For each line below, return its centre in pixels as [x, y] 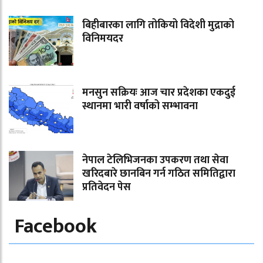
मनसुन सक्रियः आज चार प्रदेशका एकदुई [159, 93]
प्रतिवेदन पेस [107, 188]
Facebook [56, 227]
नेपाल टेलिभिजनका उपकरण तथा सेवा [155, 161]
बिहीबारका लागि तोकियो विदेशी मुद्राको [158, 26]
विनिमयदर [103, 39]
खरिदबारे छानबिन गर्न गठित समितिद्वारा [159, 174]
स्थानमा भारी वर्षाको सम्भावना [140, 107]
